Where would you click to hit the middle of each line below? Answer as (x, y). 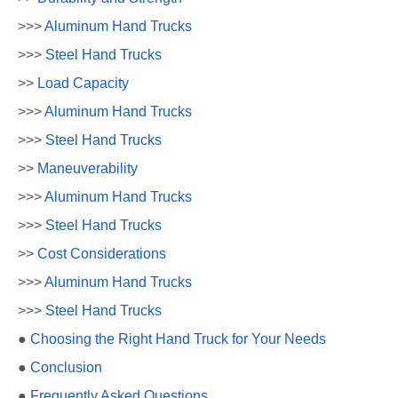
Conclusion (66, 367)
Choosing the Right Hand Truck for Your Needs (178, 338)
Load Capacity (83, 83)
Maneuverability (88, 168)
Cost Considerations (102, 253)
